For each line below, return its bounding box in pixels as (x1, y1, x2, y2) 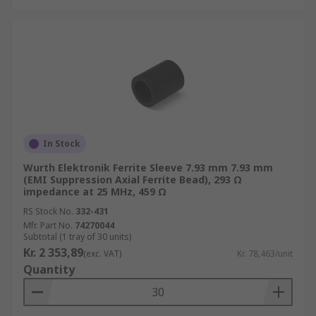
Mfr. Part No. (23, 219, 73, 231)
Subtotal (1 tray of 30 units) (23, 231, 131, 243)
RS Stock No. (23, 205, 73, 217)
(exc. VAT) (83, 248, 121, 260)
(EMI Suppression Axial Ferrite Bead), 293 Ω (23, 173, 242, 186)
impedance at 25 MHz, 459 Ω (23, 185, 166, 198)
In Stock (43, 138, 80, 150)
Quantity (23, 262, 75, 277)
